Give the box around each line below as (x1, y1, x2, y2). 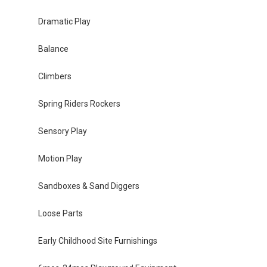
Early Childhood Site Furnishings (38, 236, 157, 246)
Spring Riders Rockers (38, 99, 120, 109)
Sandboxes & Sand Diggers (38, 181, 139, 191)
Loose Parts (38, 209, 83, 219)
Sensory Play (38, 126, 87, 136)
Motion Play (38, 154, 82, 164)
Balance (38, 44, 69, 54)
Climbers (38, 72, 72, 82)
